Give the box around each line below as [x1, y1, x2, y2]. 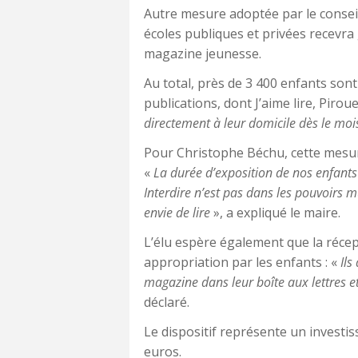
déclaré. [144, 292, 189, 311]
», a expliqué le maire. [210, 203, 340, 221]
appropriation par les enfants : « [144, 253, 340, 271]
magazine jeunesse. [144, 44, 261, 62]
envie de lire [144, 203, 210, 221]
